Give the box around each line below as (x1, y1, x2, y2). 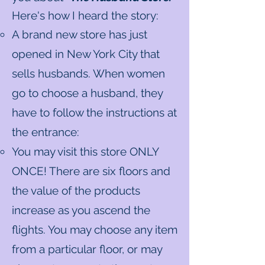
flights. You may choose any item (12, 223, 177, 236)
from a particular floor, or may (12, 243, 162, 256)
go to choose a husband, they (12, 86, 163, 99)
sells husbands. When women (12, 67, 165, 80)
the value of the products (12, 184, 140, 197)
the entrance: (12, 125, 79, 138)
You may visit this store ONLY (12, 145, 159, 158)
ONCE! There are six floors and (12, 164, 170, 177)
